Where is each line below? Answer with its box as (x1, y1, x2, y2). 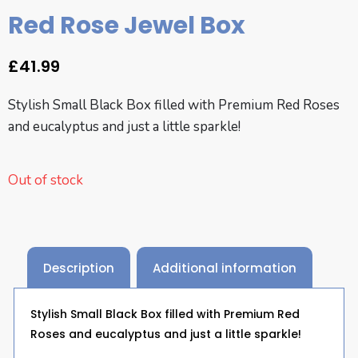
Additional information (153, 259, 296, 276)
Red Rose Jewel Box (8, 8, 245, 42)
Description (43, 259, 114, 276)
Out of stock (8, 170, 83, 189)
